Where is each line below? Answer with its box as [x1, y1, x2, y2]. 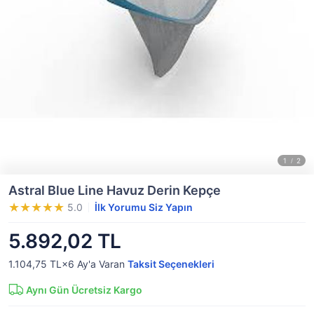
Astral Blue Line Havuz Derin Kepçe [8, 183, 221, 198]
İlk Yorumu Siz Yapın [95, 201, 193, 213]
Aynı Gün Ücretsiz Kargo [26, 284, 142, 296]
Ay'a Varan [74, 258, 128, 270]
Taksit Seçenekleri [128, 258, 214, 270]
